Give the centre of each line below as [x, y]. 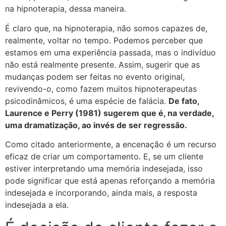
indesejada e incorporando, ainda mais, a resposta [101, 193]
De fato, [184, 101]
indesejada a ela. [37, 205]
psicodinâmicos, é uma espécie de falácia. [87, 101]
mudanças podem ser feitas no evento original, [95, 76]
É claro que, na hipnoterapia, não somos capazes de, [106, 28]
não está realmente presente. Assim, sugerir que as [102, 64]
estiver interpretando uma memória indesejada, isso [104, 169]
